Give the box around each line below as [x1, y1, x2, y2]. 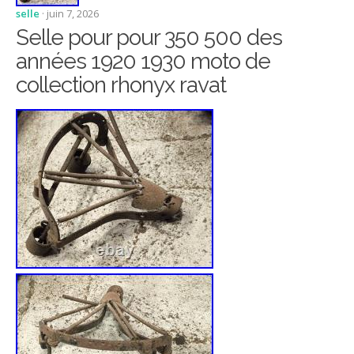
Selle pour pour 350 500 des [15, 24, 282, 51]
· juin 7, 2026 [41, 6, 99, 21]
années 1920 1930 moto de [15, 47, 270, 74]
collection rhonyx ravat [15, 71, 226, 98]
